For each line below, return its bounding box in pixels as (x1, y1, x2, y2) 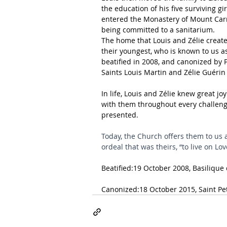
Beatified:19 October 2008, (101, 163, 193, 173)
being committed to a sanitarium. (101, 25, 215, 34)
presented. (101, 110, 138, 120)
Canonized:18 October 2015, (101, 184, 199, 194)
